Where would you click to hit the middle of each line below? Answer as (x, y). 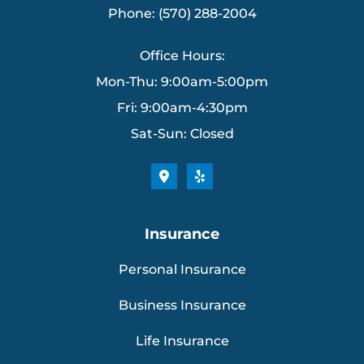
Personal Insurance (182, 269)
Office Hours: (182, 55)
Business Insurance (182, 305)
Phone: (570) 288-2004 (182, 13)
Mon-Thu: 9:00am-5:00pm (182, 81)
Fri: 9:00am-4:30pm (182, 107)
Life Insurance (182, 340)
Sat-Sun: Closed (182, 133)
